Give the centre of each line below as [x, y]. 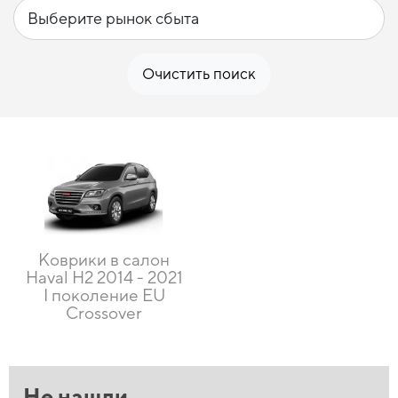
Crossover [104, 313]
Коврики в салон [104, 260]
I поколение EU [104, 295]
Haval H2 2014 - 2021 [104, 278]
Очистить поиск [199, 74]
